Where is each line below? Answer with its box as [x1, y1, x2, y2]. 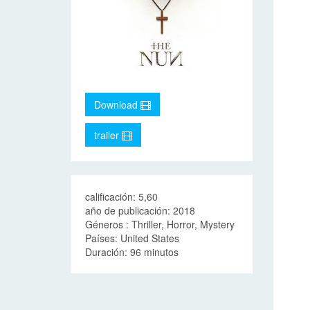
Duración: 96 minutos [85, 245, 179, 259]
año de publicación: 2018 [85, 203, 195, 217]
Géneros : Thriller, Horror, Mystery [85, 217, 235, 231]
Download [94, 98, 140, 111]
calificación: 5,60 [85, 190, 158, 203]
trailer [94, 128, 122, 142]
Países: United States [85, 231, 179, 245]
